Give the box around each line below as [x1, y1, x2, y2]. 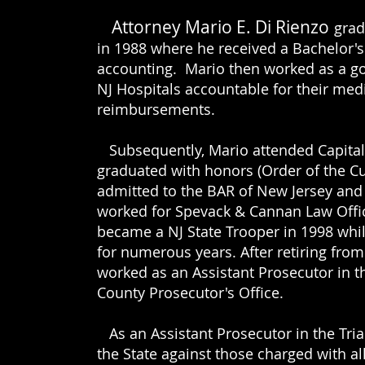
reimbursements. [97, 99, 215, 119]
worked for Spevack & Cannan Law [97, 201, 336, 221]
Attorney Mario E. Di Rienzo [112, 15, 329, 38]
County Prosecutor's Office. [97, 283, 284, 302]
